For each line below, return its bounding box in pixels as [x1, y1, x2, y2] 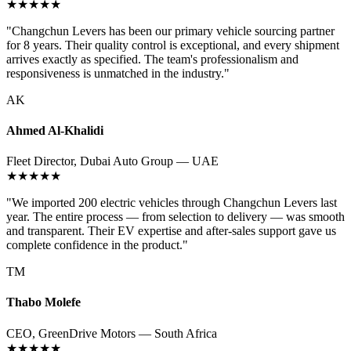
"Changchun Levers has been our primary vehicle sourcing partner [6, 24, 335, 38]
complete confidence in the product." [6, 238, 188, 252]
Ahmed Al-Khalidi [6, 123, 103, 137]
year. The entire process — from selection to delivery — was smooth [6, 210, 345, 224]
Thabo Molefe [6, 295, 81, 309]
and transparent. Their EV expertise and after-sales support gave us [6, 224, 336, 238]
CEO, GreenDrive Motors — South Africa [6, 326, 217, 340]
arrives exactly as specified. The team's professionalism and [6, 52, 299, 66]
